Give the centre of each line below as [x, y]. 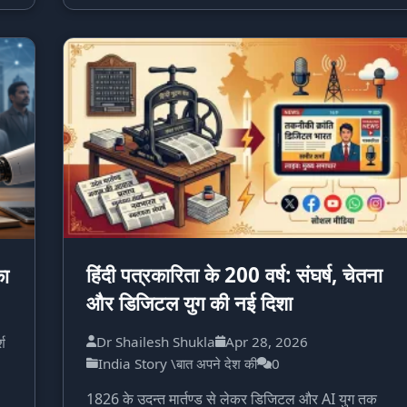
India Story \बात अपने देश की [178, 363]
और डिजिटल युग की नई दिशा [189, 303]
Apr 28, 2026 [267, 341]
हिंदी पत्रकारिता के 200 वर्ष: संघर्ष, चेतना [234, 274]
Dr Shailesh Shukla [156, 341]
